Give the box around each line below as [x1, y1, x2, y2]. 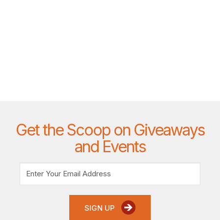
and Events [74, 137, 146, 157]
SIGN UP [84, 203, 116, 213]
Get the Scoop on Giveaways [15, 120, 205, 140]
